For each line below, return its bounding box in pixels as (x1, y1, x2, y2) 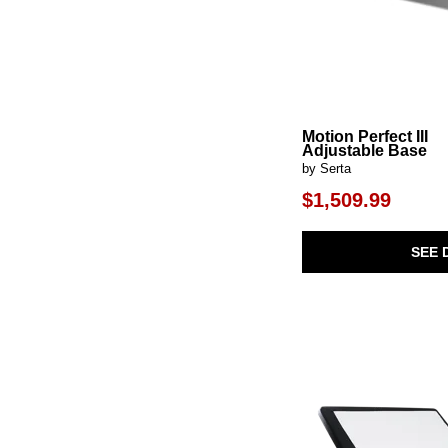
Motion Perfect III (302, 127, 429, 145)
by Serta (302, 160, 352, 176)
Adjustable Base (302, 141, 428, 159)
